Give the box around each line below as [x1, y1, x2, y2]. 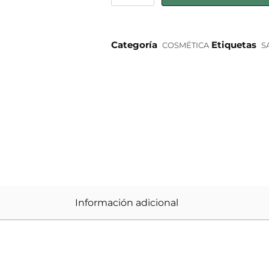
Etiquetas [211, 39, 256, 51]
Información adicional [75, 196, 179, 208]
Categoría [110, 39, 157, 51]
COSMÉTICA [162, 40, 209, 50]
